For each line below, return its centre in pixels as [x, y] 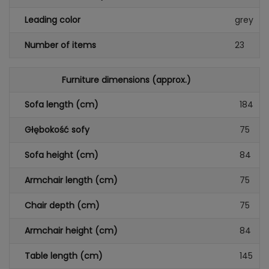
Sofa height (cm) [62, 155]
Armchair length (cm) [71, 180]
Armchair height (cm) [71, 231]
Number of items [60, 45]
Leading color [53, 20]
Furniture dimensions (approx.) [126, 80]
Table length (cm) [64, 256]
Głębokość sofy [57, 130]
